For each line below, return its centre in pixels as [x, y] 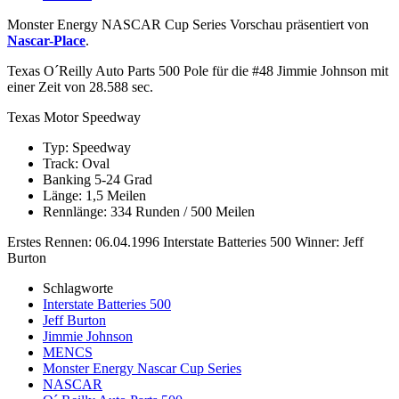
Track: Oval [76, 163]
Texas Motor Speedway [74, 117]
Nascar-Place [46, 40]
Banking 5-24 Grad [98, 179]
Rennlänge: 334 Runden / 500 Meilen [149, 211]
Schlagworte [78, 288]
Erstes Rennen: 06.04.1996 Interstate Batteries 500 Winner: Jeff [185, 241]
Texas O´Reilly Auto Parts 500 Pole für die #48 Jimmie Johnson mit [198, 70]
